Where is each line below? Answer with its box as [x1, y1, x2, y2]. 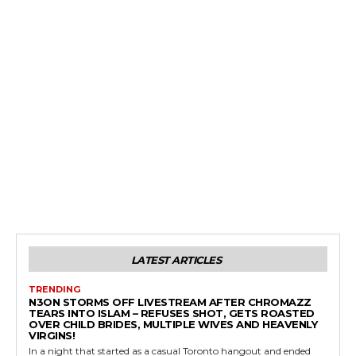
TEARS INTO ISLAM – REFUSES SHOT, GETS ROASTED [29, 307, 315, 320]
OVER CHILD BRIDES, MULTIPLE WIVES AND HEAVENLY [29, 318, 317, 331]
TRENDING [29, 284, 80, 296]
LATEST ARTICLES [130, 253, 222, 267]
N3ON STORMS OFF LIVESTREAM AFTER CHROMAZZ [29, 296, 311, 309]
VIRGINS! [29, 329, 75, 342]
